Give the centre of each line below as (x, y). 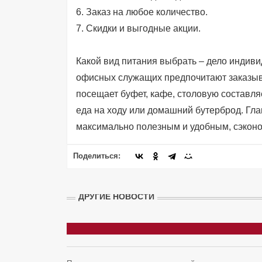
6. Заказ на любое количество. (142, 12)
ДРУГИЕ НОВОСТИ (116, 197)
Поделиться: (96, 156)
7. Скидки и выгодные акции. (138, 28)
